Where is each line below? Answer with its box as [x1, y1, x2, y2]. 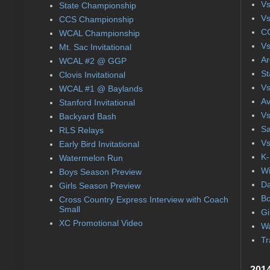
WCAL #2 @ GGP [58, 55, 127, 66]
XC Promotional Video [58, 218, 143, 228]
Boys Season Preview [58, 166, 142, 177]
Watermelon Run [58, 152, 123, 163]
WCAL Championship [58, 28, 140, 38]
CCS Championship [58, 14, 134, 24]
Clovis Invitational [58, 69, 125, 80]
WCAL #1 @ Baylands [58, 83, 143, 93]
